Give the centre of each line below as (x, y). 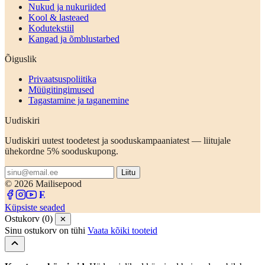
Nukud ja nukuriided (67, 7)
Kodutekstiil (51, 28)
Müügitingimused (61, 89)
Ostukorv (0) (29, 218)
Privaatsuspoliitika (62, 79)
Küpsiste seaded (35, 207)
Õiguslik (21, 59)
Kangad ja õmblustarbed (74, 38)
